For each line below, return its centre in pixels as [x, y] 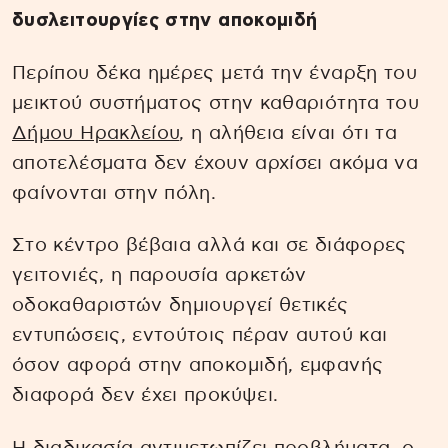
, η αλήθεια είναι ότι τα [288, 133]
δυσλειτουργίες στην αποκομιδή [165, 20]
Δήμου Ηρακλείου [96, 133]
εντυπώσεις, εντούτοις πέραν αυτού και [200, 336]
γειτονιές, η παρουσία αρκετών [159, 276]
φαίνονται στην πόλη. [114, 193]
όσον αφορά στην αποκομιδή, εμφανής [198, 366]
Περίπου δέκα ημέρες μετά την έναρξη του [215, 73]
